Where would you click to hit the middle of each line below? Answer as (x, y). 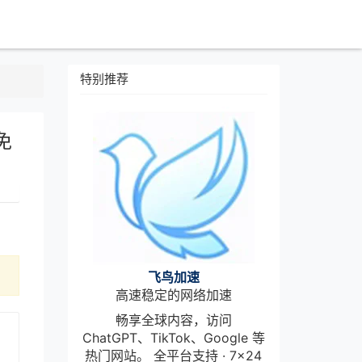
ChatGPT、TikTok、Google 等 (173, 338)
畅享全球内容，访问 (173, 320)
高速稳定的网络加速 (173, 295)
